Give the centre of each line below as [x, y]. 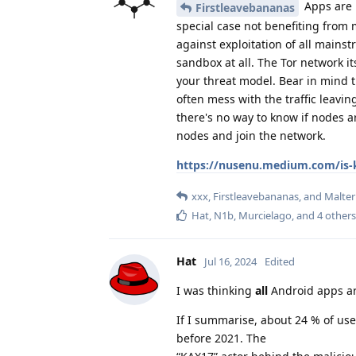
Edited [280, 261]
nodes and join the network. [251, 135]
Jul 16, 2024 [230, 261]
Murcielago [265, 215]
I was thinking [216, 290]
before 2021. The [221, 338]
